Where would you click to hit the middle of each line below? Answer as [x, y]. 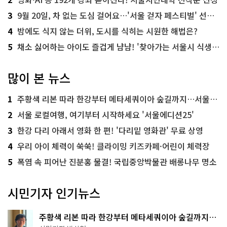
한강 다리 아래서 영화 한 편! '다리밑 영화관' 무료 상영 [110, 130]
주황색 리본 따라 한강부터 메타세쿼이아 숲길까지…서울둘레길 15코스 [113, 99]
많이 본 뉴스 [39, 78]
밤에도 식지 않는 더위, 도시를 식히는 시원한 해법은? [107, 31]
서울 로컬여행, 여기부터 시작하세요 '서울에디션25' [106, 115]
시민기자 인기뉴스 [54, 193]
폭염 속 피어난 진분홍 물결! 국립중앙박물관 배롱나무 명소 [117, 162]
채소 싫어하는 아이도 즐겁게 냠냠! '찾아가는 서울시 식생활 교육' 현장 [115, 47]
